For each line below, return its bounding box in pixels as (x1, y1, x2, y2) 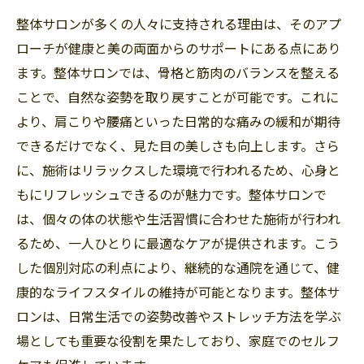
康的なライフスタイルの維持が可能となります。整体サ (16, 281, 340, 301)
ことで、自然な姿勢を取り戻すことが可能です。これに (16, 86, 339, 106)
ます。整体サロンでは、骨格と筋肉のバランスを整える (16, 62, 340, 82)
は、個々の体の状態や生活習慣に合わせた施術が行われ (16, 208, 340, 228)
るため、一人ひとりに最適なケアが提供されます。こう (16, 232, 340, 253)
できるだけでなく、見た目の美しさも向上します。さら (16, 135, 340, 155)
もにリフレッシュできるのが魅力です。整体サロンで (16, 184, 327, 204)
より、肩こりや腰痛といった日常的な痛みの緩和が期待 (16, 110, 340, 131)
